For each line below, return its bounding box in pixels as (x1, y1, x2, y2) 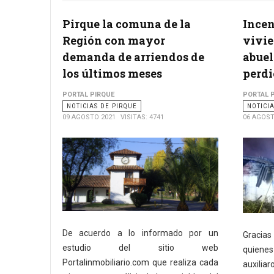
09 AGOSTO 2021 (62, 113, 116, 121)
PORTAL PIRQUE (62, 91, 114, 98)
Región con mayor (62, 33, 165, 48)
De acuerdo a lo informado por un (62, 228, 218, 239)
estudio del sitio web (62, 243, 218, 253)
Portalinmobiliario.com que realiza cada (62, 257, 218, 268)
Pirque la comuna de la (62, 17, 191, 31)
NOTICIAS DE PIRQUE (67, 102, 137, 110)
